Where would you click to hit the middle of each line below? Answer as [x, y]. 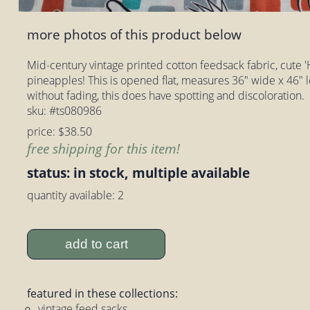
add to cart [96, 244]
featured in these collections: [103, 294]
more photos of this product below [135, 35]
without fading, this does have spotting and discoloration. [166, 95]
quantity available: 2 [76, 195]
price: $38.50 [60, 131]
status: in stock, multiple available [139, 172]
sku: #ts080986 [65, 110]
